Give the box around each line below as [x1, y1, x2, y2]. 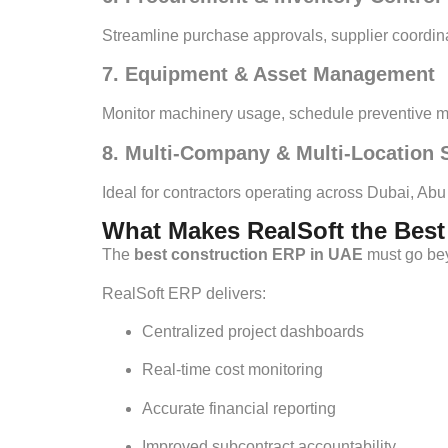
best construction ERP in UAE [134, 246, 363, 264]
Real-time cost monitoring [142, 361, 323, 379]
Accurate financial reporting [142, 399, 336, 417]
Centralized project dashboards [142, 322, 364, 340]
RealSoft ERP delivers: [102, 284, 266, 302]
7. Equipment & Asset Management [102, 63, 435, 86]
